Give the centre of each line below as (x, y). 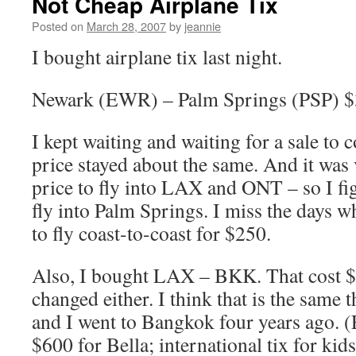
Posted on (58, 26)
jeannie (203, 26)
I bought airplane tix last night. (157, 56)
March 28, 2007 (126, 26)
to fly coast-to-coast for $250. (151, 233)
